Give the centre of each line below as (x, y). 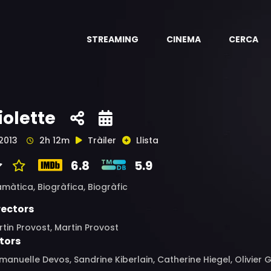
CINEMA (184, 39)
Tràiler (102, 140)
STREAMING (113, 39)
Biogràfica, (63, 187)
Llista (147, 140)
